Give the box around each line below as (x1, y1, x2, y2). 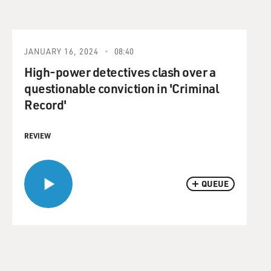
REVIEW (24, 131, 51, 140)
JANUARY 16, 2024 (24, 46, 99, 56)
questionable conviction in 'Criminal (24, 80, 218, 96)
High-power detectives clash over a (24, 64, 215, 80)
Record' (24, 96, 67, 113)
